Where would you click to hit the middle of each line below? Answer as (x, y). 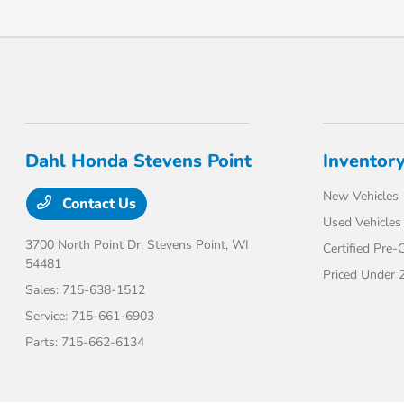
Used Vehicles (362, 222)
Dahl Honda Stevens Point (139, 161)
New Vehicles (360, 196)
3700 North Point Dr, (87, 245)
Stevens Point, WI (198, 245)
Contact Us (98, 204)
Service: (49, 316)
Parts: (44, 342)
